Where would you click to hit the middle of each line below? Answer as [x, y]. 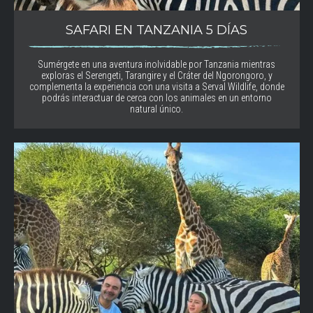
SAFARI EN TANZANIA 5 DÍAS [156, 30]
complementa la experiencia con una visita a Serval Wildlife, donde [156, 87]
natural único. [156, 109]
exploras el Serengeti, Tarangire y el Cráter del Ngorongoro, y [156, 76]
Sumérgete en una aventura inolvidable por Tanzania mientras [156, 65]
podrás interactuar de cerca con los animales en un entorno [156, 98]
